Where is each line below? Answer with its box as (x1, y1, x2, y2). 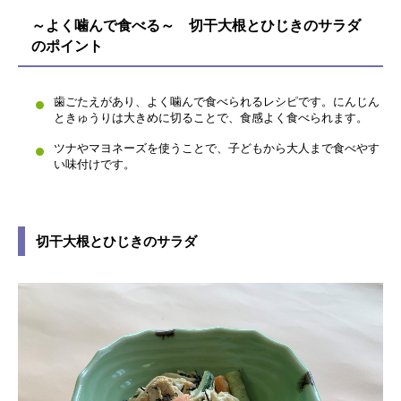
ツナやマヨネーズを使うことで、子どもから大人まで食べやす (54, 141, 380, 155)
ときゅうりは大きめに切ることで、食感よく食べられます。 (54, 111, 368, 124)
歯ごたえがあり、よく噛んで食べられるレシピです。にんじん (54, 95, 380, 108)
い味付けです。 (54, 158, 135, 171)
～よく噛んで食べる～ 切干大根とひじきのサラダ (31, 18, 361, 33)
